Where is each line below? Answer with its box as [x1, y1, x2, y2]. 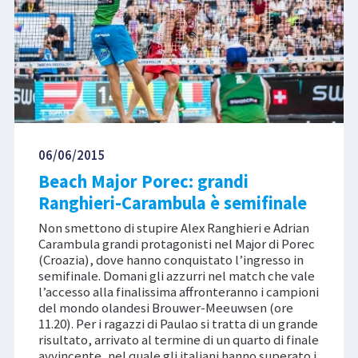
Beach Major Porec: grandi [38, 169, 249, 193]
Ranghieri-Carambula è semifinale [38, 191, 307, 214]
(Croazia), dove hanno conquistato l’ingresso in [38, 250, 304, 268]
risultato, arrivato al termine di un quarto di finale [38, 330, 319, 348]
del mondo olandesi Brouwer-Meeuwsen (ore [38, 298, 293, 316]
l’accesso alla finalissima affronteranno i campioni [38, 282, 319, 300]
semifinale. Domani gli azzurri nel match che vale [38, 266, 315, 284]
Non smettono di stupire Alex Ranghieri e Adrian [38, 218, 309, 237]
